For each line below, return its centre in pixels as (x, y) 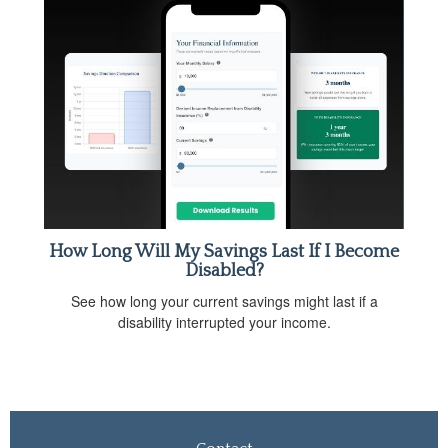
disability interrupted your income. (224, 322)
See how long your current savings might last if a (224, 301)
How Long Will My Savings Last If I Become (224, 252)
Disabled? (224, 271)
